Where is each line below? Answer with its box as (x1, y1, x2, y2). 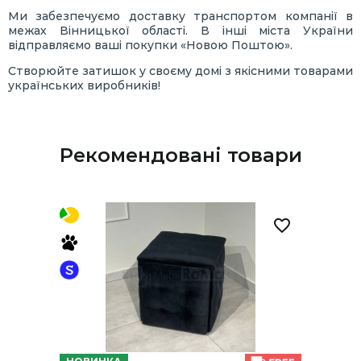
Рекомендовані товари (59, 143, 302, 167)
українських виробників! (8, 77, 160, 93)
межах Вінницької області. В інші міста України (8, 23, 353, 38)
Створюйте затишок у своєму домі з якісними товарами (8, 63, 353, 78)
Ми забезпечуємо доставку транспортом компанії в (8, 8, 353, 23)
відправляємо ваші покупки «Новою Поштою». (8, 37, 293, 52)
